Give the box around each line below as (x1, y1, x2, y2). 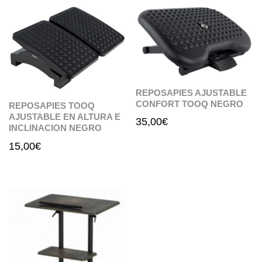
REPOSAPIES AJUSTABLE (136, 87, 247, 98)
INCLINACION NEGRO (9, 123, 102, 133)
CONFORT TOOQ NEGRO (136, 98, 244, 109)
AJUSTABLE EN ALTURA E (9, 112, 120, 122)
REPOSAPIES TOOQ (9, 101, 95, 111)
